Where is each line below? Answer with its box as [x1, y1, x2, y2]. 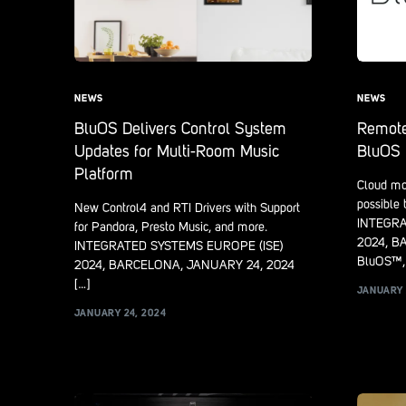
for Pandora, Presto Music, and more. [74, 220, 267, 234]
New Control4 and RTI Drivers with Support [74, 201, 300, 215]
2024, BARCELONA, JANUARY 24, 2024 [74, 258, 295, 272]
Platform [74, 166, 133, 183]
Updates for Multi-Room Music [74, 143, 279, 160]
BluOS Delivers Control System [74, 121, 286, 138]
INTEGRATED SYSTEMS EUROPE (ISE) [74, 239, 284, 253]
